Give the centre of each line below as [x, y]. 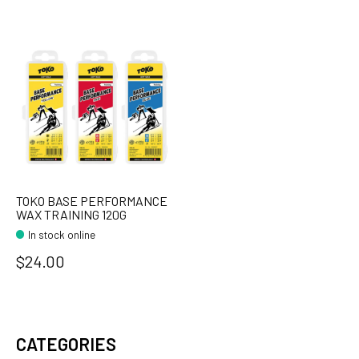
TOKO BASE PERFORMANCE [92, 200]
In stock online [62, 234]
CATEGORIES [66, 343]
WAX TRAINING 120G [71, 214]
